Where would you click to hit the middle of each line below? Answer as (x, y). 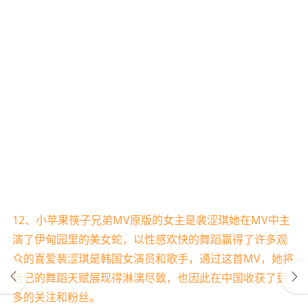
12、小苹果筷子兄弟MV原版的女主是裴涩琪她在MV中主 (151, 220)
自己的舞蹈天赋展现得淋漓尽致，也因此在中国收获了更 (150, 278)
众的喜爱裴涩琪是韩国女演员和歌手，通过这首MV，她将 (153, 259)
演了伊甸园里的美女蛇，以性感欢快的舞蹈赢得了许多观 (150, 240)
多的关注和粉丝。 (56, 297)
